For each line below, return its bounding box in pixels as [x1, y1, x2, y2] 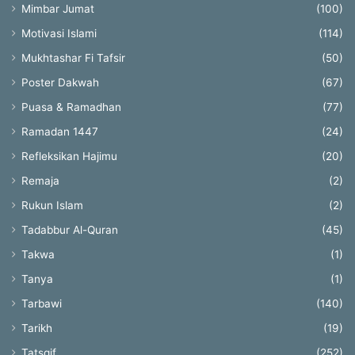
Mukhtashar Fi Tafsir [21, 52, 125, 65]
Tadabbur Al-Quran [21, 223, 118, 237]
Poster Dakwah [21, 76, 99, 90]
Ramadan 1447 [21, 125, 98, 139]
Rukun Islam [21, 199, 83, 212]
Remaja [21, 174, 59, 188]
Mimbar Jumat [21, 2, 94, 16]
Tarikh [21, 322, 52, 335]
